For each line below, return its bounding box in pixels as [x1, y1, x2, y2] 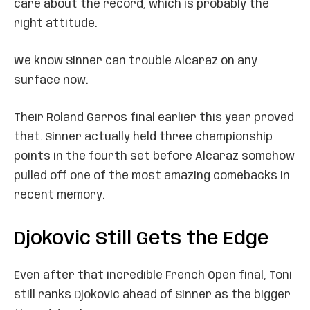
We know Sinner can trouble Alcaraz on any [14, 55, 257, 67]
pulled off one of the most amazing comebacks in [14, 170, 290, 182]
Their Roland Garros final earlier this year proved [14, 111, 294, 124]
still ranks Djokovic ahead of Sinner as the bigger [14, 289, 291, 301]
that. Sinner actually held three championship [14, 131, 273, 143]
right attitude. [14, 17, 97, 30]
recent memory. [14, 189, 104, 201]
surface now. [14, 74, 88, 86]
